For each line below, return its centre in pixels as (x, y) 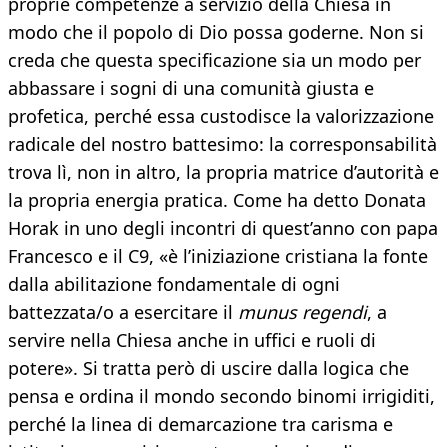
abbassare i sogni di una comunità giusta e (191, 88)
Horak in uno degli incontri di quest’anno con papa (223, 228)
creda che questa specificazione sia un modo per (214, 60)
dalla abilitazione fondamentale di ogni (174, 284)
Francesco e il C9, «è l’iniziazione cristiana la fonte (218, 256)
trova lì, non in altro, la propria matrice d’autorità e (223, 172)
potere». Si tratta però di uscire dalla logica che (208, 368)
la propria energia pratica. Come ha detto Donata (217, 200)
